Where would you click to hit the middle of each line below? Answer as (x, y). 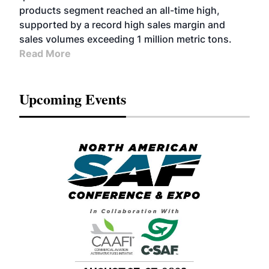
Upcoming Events (73, 99)
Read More (45, 53)
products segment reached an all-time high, (119, 10)
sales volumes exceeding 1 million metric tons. (125, 39)
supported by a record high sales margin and (122, 25)
